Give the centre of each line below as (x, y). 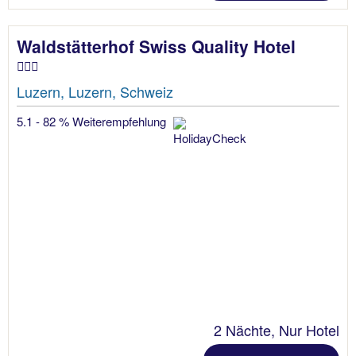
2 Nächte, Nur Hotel (277, 329)
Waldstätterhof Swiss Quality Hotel (156, 46)
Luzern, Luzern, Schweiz (95, 91)
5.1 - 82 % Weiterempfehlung (93, 121)
